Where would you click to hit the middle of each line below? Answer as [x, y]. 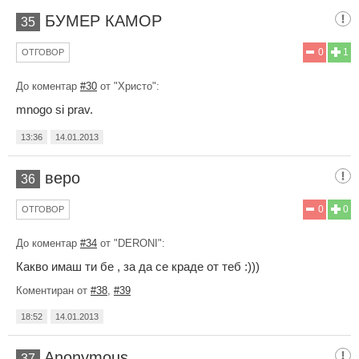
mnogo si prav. [54, 110]
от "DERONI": [131, 244]
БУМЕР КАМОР [103, 21]
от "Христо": [128, 87]
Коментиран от [53, 291]
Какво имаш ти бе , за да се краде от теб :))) [138, 267]
